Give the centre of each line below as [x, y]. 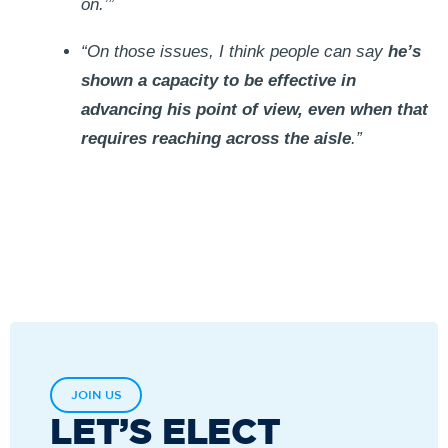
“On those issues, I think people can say [234, 51]
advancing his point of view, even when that [254, 109]
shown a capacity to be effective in [218, 80]
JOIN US [96, 395]
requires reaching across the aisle [215, 138]
